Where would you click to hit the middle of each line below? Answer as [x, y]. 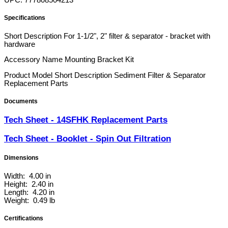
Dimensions [21, 158]
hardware [20, 44]
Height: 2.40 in [29, 184]
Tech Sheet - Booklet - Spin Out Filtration [88, 139]
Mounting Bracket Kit [99, 60]
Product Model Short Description [58, 75]
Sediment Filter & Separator [160, 75]
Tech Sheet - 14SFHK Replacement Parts [86, 120]
